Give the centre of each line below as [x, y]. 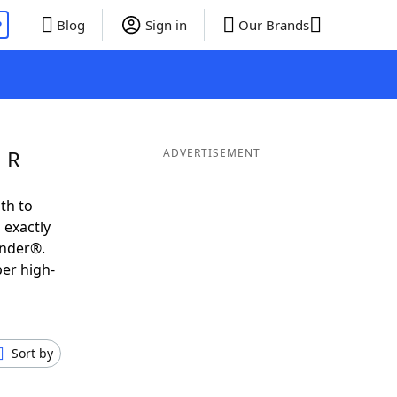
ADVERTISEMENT [211, 153]
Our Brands [273, 25]
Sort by [32, 353]
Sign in [166, 25]
